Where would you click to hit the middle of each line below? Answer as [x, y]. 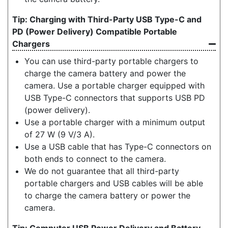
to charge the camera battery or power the [107, 195]
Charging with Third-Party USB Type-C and [116, 19]
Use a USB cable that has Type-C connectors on [118, 146]
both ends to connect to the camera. [95, 159]
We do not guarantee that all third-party [102, 171]
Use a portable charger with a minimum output [115, 122]
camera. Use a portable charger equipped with [115, 85]
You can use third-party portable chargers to [111, 61]
